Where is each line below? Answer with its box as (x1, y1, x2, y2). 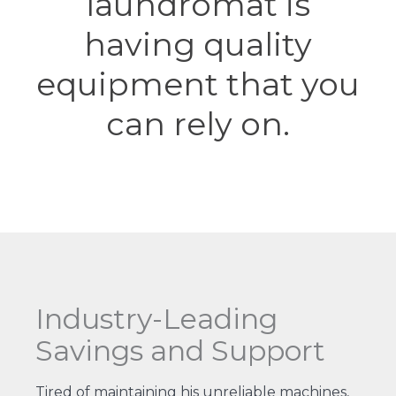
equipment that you (36, 64, 360, 103)
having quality (84, 24, 312, 64)
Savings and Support (34, 332, 325, 368)
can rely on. (106, 103, 290, 143)
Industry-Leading (34, 301, 278, 336)
